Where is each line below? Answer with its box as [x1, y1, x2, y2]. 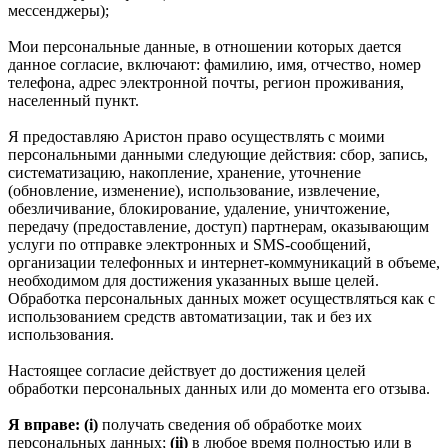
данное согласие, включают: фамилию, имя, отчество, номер [8, 55, 421, 73]
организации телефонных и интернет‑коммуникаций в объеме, [8, 253, 440, 271]
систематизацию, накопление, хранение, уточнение [8, 163, 361, 181]
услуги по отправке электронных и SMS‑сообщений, [8, 235, 371, 253]
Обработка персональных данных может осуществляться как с [8, 289, 435, 307]
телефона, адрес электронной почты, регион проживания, [8, 73, 404, 91]
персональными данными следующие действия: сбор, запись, [8, 145, 428, 163]
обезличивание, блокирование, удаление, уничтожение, [8, 199, 390, 217]
